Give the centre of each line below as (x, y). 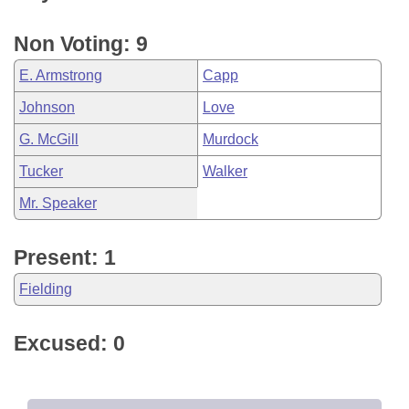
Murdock (231, 139)
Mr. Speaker (58, 203)
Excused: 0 (69, 343)
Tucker (41, 171)
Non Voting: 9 (81, 44)
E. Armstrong (61, 75)
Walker (225, 171)
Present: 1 (65, 257)
